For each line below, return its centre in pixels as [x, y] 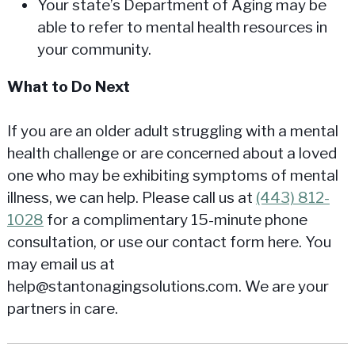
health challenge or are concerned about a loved [172, 154]
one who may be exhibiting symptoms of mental [172, 176]
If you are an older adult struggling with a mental [172, 132]
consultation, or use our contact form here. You [169, 242]
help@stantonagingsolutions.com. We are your [168, 287]
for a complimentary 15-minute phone [175, 220]
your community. [94, 49]
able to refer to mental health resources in [182, 27]
